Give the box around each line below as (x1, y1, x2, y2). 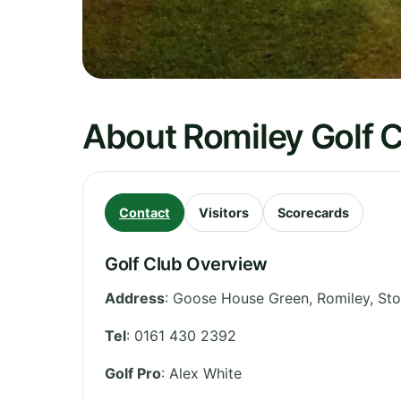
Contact (119, 204, 170, 220)
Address (105, 288, 165, 307)
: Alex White (161, 363, 242, 382)
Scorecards (277, 204, 349, 220)
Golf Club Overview (105, 252, 268, 275)
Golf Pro (105, 363, 161, 382)
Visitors (199, 204, 249, 220)
